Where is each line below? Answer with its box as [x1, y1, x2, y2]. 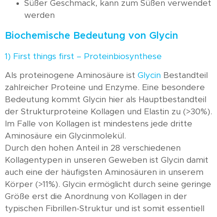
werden [24, 11, 55, 19]
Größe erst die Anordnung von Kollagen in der [5, 192, 187, 201]
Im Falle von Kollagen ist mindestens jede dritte [5, 120, 192, 128]
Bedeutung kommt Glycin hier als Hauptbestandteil [5, 95, 206, 104]
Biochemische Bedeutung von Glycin [5, 31, 178, 41]
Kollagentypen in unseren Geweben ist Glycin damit [5, 156, 208, 165]
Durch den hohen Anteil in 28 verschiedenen [5, 144, 181, 153]
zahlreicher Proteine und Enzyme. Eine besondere [5, 83, 205, 92]
